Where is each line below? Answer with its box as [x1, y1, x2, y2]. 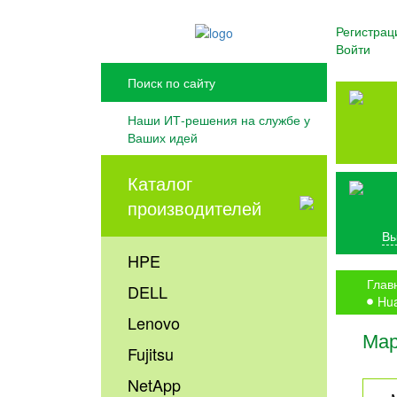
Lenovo [128, 311, 181, 335]
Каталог [128, 170, 193, 197]
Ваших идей [128, 128, 198, 147]
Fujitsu [128, 342, 175, 366]
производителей [128, 195, 262, 222]
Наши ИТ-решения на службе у [128, 111, 311, 129]
